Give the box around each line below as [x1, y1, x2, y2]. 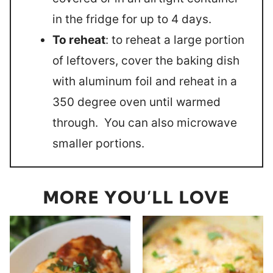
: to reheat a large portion [105, 33, 244, 47]
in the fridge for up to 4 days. [52, 12, 211, 26]
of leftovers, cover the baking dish [52, 54, 239, 68]
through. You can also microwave [52, 116, 237, 130]
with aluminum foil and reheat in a [52, 74, 237, 88]
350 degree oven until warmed [52, 95, 221, 109]
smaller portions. [52, 136, 144, 151]
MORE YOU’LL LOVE [43, 186, 230, 208]
